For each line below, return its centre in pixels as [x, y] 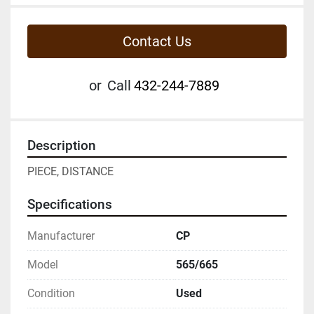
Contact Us [157, 41]
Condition [51, 293]
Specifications [70, 204]
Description [62, 145]
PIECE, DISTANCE [70, 171]
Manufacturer [61, 235]
